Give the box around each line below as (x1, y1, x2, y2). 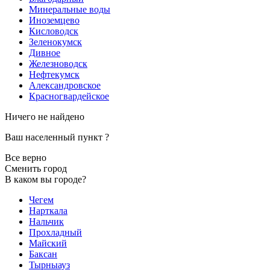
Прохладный (29, 227, 82, 237)
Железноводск (29, 58, 87, 69)
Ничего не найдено (5, 111, 84, 122)
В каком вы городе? (5, 174, 86, 184)
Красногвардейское (29, 90, 109, 101)
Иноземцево (29, 14, 80, 25)
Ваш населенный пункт (5, 131, 105, 142)
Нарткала (29, 205, 67, 216)
